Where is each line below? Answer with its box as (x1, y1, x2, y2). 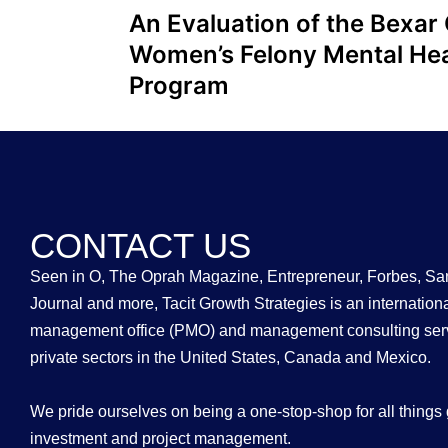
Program (129, 70, 229, 100)
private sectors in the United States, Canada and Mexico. (30, 348, 431, 366)
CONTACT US (30, 225, 251, 265)
